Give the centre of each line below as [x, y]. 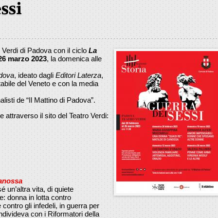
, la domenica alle [74, 58]
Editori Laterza [78, 75]
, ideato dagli [35, 75]
